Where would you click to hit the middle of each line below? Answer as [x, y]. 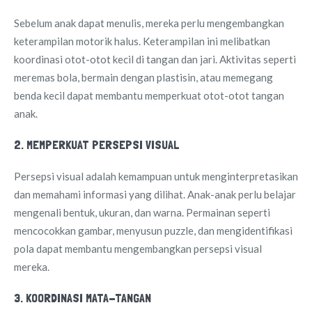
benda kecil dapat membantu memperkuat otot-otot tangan [149, 95]
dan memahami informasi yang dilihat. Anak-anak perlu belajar [155, 194]
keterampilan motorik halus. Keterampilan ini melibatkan [142, 41]
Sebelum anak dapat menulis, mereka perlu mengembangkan [149, 23]
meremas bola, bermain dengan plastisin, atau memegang [143, 77]
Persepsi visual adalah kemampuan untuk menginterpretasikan [156, 176]
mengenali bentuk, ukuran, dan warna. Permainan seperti [142, 212]
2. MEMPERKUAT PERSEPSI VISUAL [96, 144]
